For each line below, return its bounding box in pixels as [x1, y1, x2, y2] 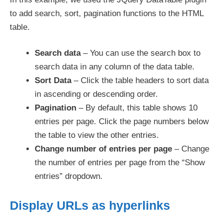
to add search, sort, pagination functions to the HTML [10, 8, 203, 18]
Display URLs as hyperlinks [10, 198, 170, 212]
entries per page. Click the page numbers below [35, 117, 209, 126]
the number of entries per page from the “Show [35, 158, 205, 167]
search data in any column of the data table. [35, 62, 195, 71]
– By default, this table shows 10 [76, 103, 197, 112]
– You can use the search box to [81, 48, 200, 58]
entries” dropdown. [35, 172, 103, 181]
